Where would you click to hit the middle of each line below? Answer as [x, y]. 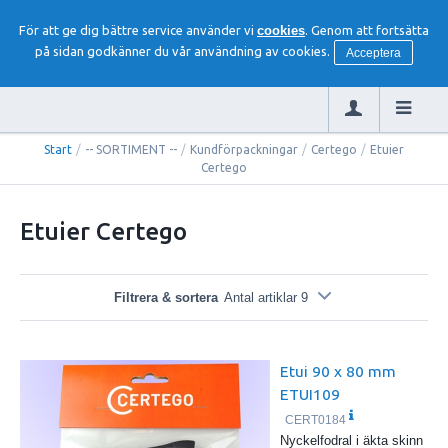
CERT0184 [316, 419]
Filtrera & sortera [165, 297]
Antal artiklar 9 [266, 297]
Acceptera [373, 53]
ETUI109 [309, 393]
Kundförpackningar [244, 149]
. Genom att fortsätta [367, 30]
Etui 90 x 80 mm [337, 370]
